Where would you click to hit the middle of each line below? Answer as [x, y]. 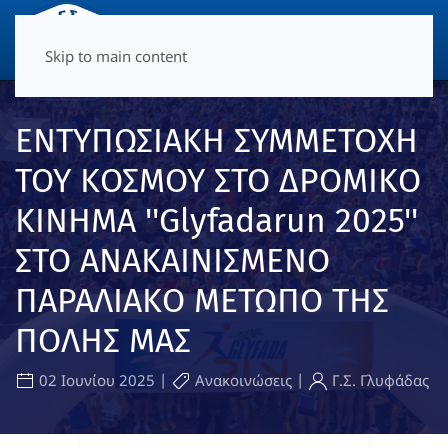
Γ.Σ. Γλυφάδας [380, 380]
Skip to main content [116, 56]
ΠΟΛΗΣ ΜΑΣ [103, 341]
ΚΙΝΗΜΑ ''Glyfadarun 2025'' [216, 221]
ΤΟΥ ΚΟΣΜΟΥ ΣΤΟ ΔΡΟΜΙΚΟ [218, 181]
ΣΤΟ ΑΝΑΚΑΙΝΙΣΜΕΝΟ [172, 261]
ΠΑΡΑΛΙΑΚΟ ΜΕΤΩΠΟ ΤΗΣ [202, 301]
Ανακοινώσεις [243, 380]
